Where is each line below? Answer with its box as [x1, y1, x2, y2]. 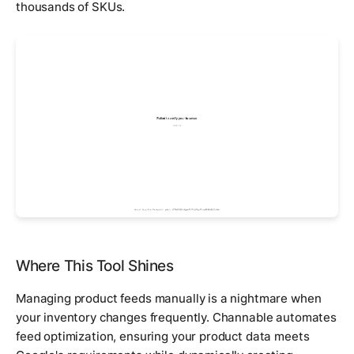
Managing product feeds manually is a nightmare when [16, 290, 322, 306]
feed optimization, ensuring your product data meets [16, 328, 310, 344]
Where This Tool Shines [16, 256, 174, 275]
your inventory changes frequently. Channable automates [16, 309, 337, 325]
